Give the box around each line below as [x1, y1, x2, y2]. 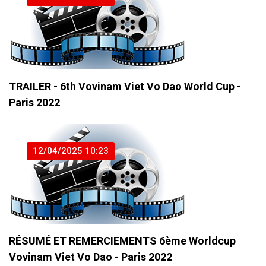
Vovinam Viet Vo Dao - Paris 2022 [9, 251, 172, 264]
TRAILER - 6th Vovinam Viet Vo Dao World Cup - [9, 80, 241, 93]
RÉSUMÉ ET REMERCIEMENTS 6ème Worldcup [9, 235, 236, 248]
